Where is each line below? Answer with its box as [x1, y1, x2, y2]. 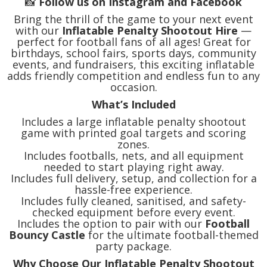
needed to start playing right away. [43, 160, 224, 175]
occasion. [110, 80, 157, 95]
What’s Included [91, 97, 176, 112]
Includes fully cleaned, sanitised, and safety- [21, 194, 246, 209]
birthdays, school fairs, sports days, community [11, 46, 256, 61]
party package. [95, 239, 172, 254]
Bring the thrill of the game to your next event [14, 12, 253, 27]
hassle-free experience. [74, 182, 193, 197]
